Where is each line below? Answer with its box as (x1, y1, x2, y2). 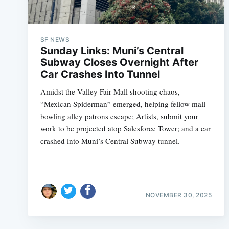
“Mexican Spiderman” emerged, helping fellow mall (40, 99, 205, 109)
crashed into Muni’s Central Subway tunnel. (40, 135, 180, 146)
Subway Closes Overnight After (40, 56, 198, 68)
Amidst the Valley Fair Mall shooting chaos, (40, 86, 180, 97)
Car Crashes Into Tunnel (40, 68, 160, 80)
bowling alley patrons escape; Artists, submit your (40, 111, 198, 121)
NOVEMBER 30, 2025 (145, 191, 212, 199)
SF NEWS (40, 36, 70, 43)
